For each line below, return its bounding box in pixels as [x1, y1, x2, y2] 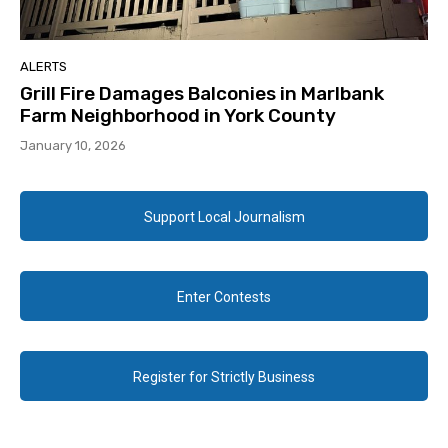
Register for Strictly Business [133, 369, 315, 386]
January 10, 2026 [20, 138, 126, 154]
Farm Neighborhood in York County [20, 104, 336, 128]
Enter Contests [177, 289, 271, 306]
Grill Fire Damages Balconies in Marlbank [20, 82, 384, 106]
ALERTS [20, 59, 67, 75]
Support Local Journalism [143, 209, 305, 226]
